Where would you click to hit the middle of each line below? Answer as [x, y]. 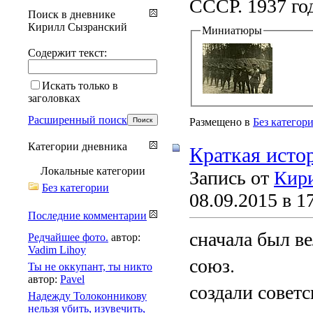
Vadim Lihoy [57, 249]
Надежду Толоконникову [87, 296]
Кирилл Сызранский [78, 27]
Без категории [75, 187]
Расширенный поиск [78, 119]
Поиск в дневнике [72, 14]
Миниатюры [232, 30]
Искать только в [80, 85]
